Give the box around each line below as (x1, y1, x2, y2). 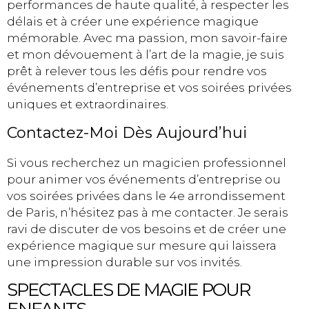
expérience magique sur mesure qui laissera (7, 238, 277, 252)
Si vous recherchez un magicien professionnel (7, 155, 286, 170)
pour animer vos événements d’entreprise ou (7, 172, 281, 186)
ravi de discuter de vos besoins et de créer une (7, 221, 286, 236)
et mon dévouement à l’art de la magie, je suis (7, 48, 284, 62)
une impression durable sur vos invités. (7, 255, 242, 269)
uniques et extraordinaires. (7, 97, 168, 112)
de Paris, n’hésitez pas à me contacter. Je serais (7, 205, 288, 219)
